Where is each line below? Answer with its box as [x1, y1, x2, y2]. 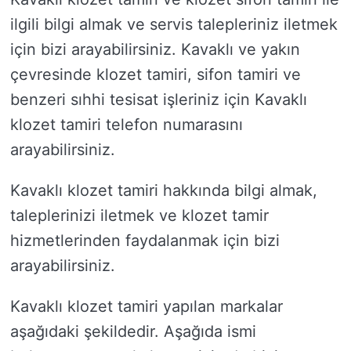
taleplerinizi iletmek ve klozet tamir [10, 206, 269, 225]
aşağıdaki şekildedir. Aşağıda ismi [10, 322, 256, 341]
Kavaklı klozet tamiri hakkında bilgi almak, [10, 181, 317, 200]
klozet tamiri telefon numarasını [10, 115, 243, 134]
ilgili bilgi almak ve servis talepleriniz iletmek [10, 15, 338, 34]
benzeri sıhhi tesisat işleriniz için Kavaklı [10, 90, 307, 109]
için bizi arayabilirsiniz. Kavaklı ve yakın [10, 40, 300, 59]
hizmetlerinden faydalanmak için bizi [10, 231, 280, 250]
